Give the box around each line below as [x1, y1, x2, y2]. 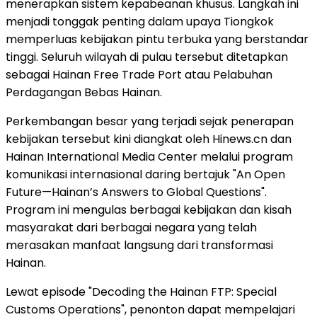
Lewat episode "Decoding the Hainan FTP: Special [6, 284, 277, 301]
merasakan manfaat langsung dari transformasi [6, 237, 273, 254]
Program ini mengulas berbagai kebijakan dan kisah [6, 202, 292, 219]
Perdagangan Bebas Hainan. [6, 84, 162, 101]
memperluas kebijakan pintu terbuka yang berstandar [6, 31, 309, 48]
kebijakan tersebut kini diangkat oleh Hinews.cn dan [6, 131, 292, 148]
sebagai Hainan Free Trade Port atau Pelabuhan [6, 67, 272, 83]
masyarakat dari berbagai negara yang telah [6, 219, 257, 236]
